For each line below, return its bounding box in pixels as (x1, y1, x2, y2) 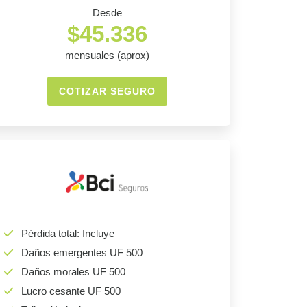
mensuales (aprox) (64, 49, 149, 62)
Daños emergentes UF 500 (21, 247, 143, 259)
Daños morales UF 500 (21, 266, 125, 278)
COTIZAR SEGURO (58, 86, 156, 97)
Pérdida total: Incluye (21, 228, 114, 240)
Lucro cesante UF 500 (21, 285, 121, 297)
